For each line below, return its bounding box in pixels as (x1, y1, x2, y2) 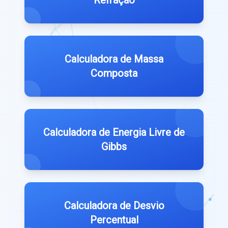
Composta (91, 67, 137, 80)
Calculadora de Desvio (64, 199, 164, 212)
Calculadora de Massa (65, 53, 163, 66)
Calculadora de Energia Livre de (43, 126, 185, 139)
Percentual (90, 214, 138, 226)
